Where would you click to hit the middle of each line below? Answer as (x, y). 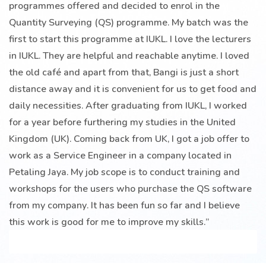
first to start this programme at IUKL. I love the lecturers (130, 39)
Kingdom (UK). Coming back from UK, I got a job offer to (129, 138)
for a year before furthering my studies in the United (122, 122)
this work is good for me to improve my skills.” (109, 221)
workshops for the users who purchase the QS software (130, 188)
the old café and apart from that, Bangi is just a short (124, 72)
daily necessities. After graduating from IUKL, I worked (128, 105)
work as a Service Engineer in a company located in (120, 155)
